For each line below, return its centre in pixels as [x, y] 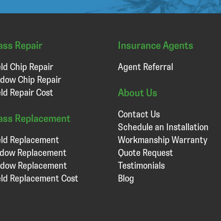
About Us [138, 92]
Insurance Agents [156, 45]
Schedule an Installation [163, 127]
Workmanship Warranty [163, 140]
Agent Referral [146, 67]
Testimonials [141, 165]
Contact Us [139, 114]
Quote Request [146, 152]
